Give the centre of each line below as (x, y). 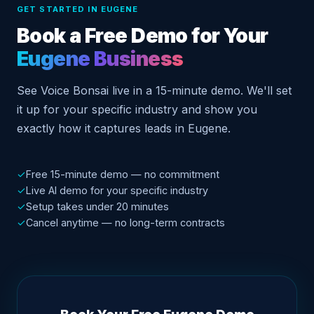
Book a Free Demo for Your (143, 36)
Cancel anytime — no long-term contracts (125, 223)
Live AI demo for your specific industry (117, 191)
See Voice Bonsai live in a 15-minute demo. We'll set (154, 91)
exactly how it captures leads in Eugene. (124, 129)
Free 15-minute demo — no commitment (123, 175)
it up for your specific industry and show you (137, 110)
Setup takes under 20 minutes (97, 207)
